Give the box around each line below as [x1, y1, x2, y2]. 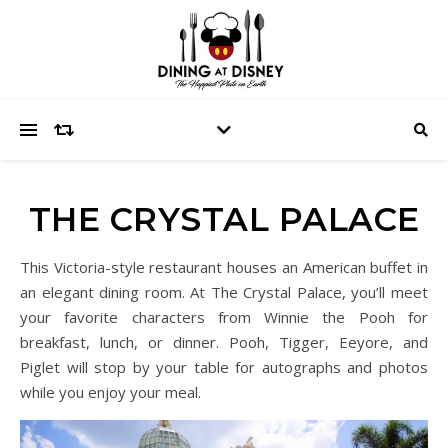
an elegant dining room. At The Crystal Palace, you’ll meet [20, 282, 428, 302]
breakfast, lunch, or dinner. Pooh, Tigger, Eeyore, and [20, 332, 428, 352]
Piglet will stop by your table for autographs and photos [20, 357, 428, 377]
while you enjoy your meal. [20, 382, 201, 402]
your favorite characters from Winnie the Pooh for [20, 307, 428, 327]
